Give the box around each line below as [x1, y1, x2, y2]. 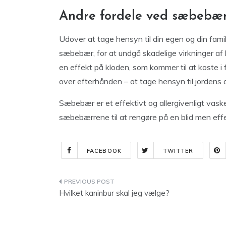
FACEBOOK [87, 147, 122, 154]
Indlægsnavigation [59, 177, 171, 190]
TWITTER [162, 147, 194, 154]
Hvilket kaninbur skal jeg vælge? [59, 188, 169, 198]
